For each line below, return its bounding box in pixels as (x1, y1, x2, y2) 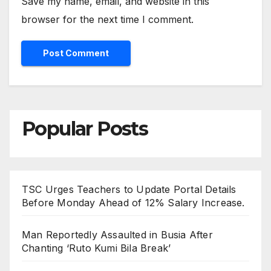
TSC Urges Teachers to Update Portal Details (22, 183, 237, 196)
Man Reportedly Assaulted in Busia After (22, 229, 213, 241)
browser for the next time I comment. (21, 13, 194, 26)
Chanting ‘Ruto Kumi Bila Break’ (22, 242, 171, 255)
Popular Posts (22, 116, 148, 140)
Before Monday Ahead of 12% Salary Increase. (22, 197, 245, 209)
